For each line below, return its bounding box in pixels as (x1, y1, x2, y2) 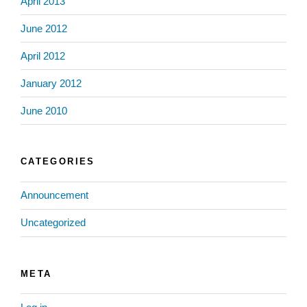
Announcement (21, 189, 88, 201)
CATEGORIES (21, 156, 95, 167)
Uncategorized (21, 217, 86, 229)
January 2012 (21, 77, 82, 89)
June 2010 (21, 104, 67, 116)
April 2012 (21, 49, 65, 62)
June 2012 (21, 22, 67, 34)
